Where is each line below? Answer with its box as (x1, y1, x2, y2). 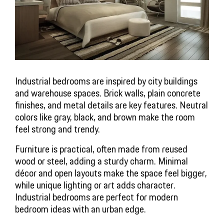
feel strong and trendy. (15, 121, 100, 137)
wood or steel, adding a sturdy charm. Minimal (15, 153, 188, 169)
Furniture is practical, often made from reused (15, 141, 187, 157)
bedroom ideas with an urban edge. (15, 201, 146, 217)
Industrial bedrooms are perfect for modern (15, 189, 178, 205)
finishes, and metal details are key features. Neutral (15, 97, 208, 113)
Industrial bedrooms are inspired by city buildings (15, 73, 197, 89)
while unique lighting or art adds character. (15, 177, 175, 193)
